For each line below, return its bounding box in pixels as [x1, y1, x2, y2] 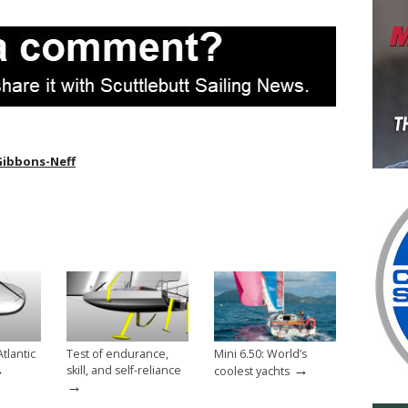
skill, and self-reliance [66, 362, 181, 378]
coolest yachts [214, 362, 290, 379]
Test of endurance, [66, 345, 168, 362]
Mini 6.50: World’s [214, 345, 307, 362]
